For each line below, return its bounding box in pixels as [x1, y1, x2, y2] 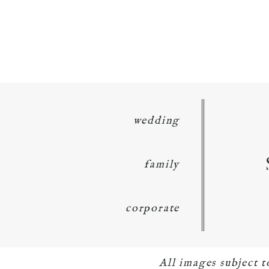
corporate [125, 201, 180, 216]
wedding [133, 113, 180, 128]
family [144, 157, 180, 172]
